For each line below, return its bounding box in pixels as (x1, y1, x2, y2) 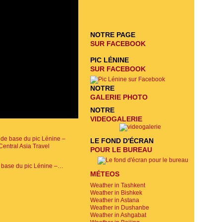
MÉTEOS (90, 170, 119, 178)
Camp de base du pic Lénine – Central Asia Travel (57, 163, 63, 169)
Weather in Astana (90, 197, 139, 204)
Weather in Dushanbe (90, 204, 149, 211)
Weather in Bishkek (90, 189, 142, 196)
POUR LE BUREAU (90, 146, 152, 154)
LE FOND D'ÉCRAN (90, 137, 154, 145)
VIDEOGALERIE (90, 115, 142, 123)
